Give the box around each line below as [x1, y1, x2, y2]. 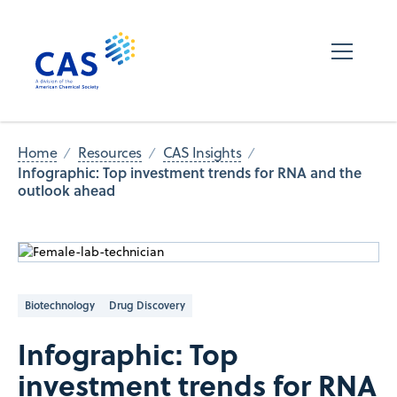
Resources [78, 143, 142, 163]
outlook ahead [18, 179, 115, 200]
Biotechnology [25, 297, 95, 313]
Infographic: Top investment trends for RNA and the [18, 161, 362, 183]
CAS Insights [162, 143, 242, 163]
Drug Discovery [109, 297, 185, 313]
